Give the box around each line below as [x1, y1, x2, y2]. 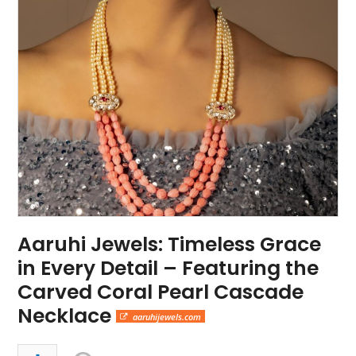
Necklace [17, 301, 117, 330]
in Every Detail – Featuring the [17, 253, 319, 282]
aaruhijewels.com [132, 310, 201, 323]
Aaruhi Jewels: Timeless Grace [17, 230, 322, 258]
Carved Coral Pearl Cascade [17, 277, 304, 306]
